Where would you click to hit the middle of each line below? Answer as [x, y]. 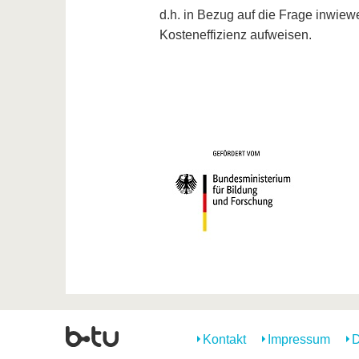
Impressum [299, 340]
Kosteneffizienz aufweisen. [235, 35]
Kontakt [224, 340]
